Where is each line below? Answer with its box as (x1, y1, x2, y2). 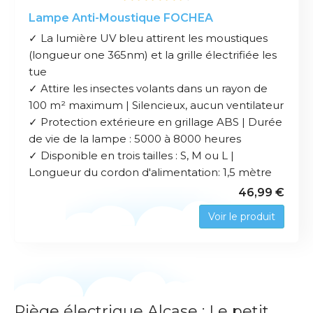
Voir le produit (208, 210, 275, 224)
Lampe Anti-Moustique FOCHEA (29, 11, 213, 25)
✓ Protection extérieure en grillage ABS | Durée (29, 115, 282, 129)
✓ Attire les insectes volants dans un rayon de (29, 82, 268, 96)
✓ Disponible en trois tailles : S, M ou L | (29, 149, 234, 163)
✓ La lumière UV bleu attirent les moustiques (29, 31, 268, 45)
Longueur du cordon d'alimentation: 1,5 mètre (29, 166, 272, 180)
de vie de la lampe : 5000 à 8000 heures (29, 132, 241, 146)
